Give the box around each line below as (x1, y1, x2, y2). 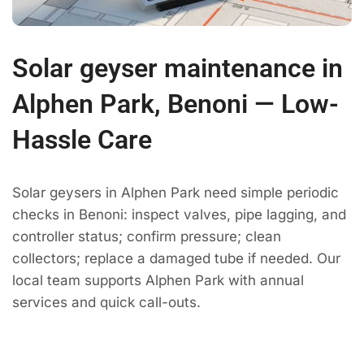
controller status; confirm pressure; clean (12, 228, 281, 245)
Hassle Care (12, 124, 152, 156)
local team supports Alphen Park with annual (12, 272, 304, 289)
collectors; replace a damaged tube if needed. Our (12, 250, 340, 267)
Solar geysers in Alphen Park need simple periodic (12, 184, 339, 201)
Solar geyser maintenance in (12, 53, 343, 84)
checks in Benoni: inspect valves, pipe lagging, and (12, 206, 346, 223)
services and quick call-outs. (12, 294, 201, 311)
